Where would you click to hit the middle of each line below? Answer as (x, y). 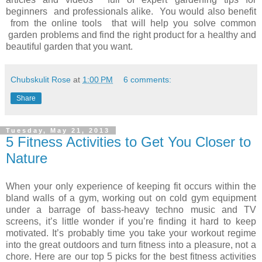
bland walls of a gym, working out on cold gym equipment (131, 198)
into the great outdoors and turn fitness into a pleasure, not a (131, 244)
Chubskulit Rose (41, 79)
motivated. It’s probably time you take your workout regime (131, 233)
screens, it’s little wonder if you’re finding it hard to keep (131, 221)
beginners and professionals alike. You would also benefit (131, 11)
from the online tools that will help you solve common (131, 23)
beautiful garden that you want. (69, 46)
